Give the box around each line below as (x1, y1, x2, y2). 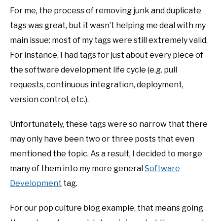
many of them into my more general (10, 163, 145, 173)
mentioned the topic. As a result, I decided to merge (10, 148, 202, 158)
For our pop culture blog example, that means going (10, 203, 203, 213)
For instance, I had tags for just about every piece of (10, 50, 203, 60)
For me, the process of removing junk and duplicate (10, 5, 201, 15)
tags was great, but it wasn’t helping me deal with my (10, 20, 206, 30)
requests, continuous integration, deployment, (10, 79, 184, 89)
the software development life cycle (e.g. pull (10, 65, 177, 74)
